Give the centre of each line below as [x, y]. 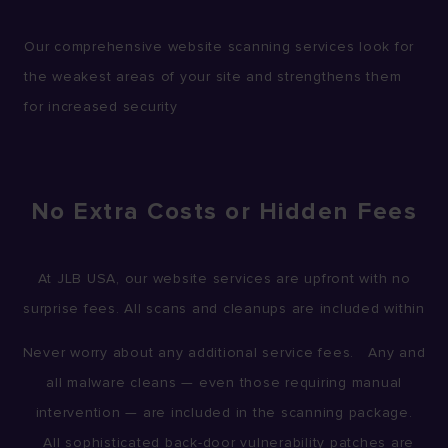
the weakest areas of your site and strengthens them [213, 76]
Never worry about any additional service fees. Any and [224, 353]
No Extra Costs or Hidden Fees [224, 211]
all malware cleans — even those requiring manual [224, 383]
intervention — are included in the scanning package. [224, 413]
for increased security [101, 106]
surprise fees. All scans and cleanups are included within [224, 308]
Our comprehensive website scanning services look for [219, 46]
